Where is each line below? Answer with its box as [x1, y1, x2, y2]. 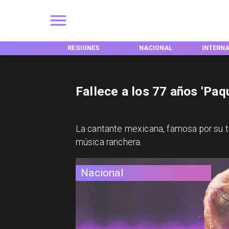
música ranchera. [75, 137, 142, 148]
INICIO [1, 44, 22, 52]
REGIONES [67, 44, 100, 52]
